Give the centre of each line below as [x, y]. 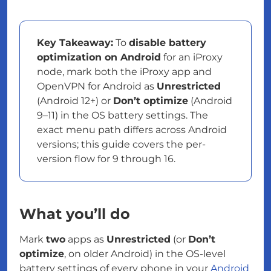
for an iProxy [192, 57]
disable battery [168, 43]
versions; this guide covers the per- [121, 144]
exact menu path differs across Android [132, 130]
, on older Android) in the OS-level [145, 254]
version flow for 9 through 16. [106, 159]
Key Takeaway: [75, 43]
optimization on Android [99, 57]
